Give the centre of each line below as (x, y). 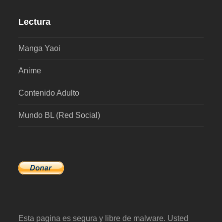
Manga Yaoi (40, 49)
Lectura (35, 22)
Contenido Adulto (49, 93)
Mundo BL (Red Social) (59, 115)
